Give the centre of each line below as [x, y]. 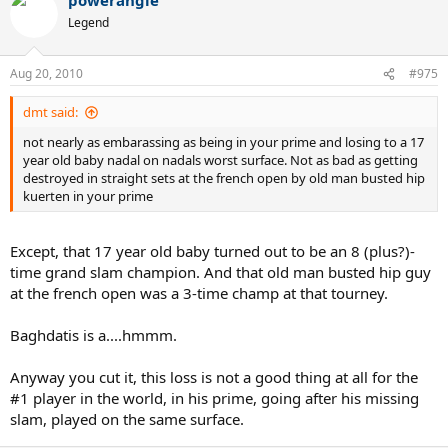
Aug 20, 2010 [46, 74]
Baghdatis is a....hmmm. [93, 334]
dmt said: [50, 112]
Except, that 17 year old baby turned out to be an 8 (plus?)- [212, 250]
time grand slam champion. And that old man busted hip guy [220, 271]
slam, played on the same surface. [127, 418]
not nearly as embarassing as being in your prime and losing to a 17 [223, 142]
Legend [88, 22]
